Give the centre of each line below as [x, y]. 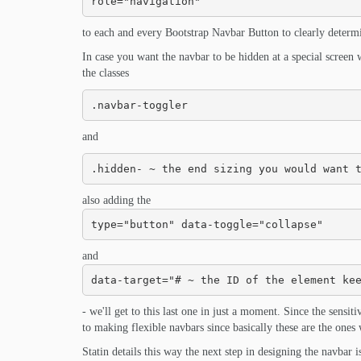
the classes [106, 73]
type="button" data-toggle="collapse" [207, 224]
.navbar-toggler [139, 105]
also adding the [116, 200]
